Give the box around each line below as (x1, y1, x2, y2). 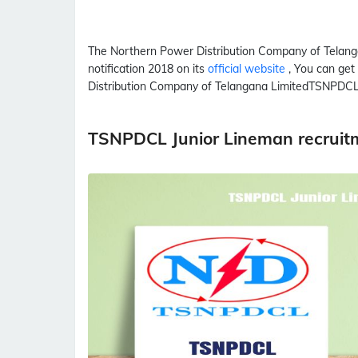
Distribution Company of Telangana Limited (88, 79, 308, 93)
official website (208, 62, 288, 76)
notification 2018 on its (88, 62, 208, 76)
